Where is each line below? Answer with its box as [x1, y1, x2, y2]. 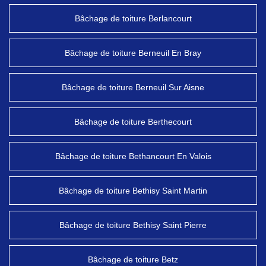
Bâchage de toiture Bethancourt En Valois [55, 151, 211, 161]
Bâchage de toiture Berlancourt [74, 14, 192, 23]
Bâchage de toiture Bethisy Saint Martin [59, 186, 207, 195]
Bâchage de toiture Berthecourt [74, 117, 192, 126]
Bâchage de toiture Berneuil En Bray [65, 48, 201, 58]
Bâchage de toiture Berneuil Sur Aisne [62, 83, 204, 92]
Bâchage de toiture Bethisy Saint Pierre [59, 220, 207, 230]
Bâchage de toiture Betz [88, 255, 178, 264]
